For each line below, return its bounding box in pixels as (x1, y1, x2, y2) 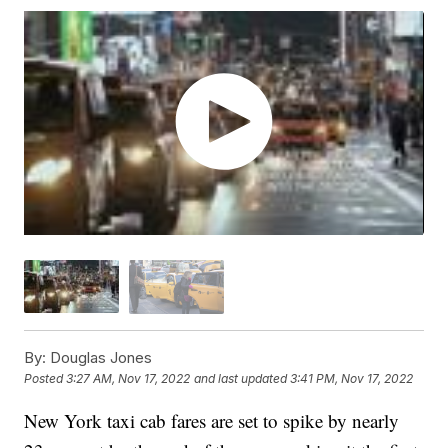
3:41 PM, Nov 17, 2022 (290, 371, 414, 387)
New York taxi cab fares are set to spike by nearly (24, 407, 400, 433)
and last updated (194, 371, 288, 387)
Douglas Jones (46, 347, 153, 367)
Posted (24, 371, 67, 387)
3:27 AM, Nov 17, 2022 (66, 371, 191, 387)
